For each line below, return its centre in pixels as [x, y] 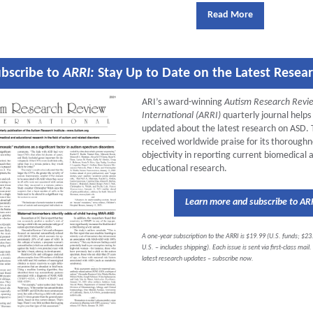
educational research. [184, 169]
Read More [230, 15]
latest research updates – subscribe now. [198, 259]
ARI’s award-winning [183, 102]
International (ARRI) [181, 116]
